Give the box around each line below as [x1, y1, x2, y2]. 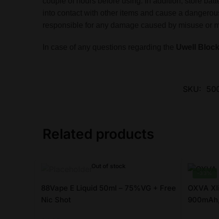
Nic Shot [41, 195, 71, 205]
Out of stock [91, 162, 126, 170]
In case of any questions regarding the [43, 43, 176, 51]
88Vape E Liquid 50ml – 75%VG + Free [41, 183, 176, 193]
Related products [43, 126, 154, 143]
